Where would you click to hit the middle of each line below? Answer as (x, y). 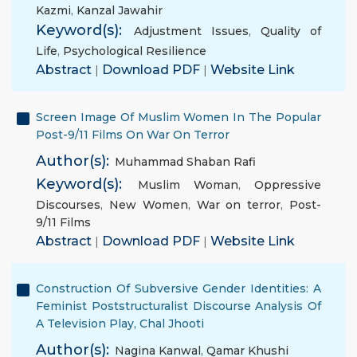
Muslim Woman (188, 185)
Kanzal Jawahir (120, 10)
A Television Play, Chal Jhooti (120, 324)
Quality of (291, 31)
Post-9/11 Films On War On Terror (133, 135)
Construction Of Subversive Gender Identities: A (178, 288)
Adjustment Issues (191, 31)
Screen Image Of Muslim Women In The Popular (178, 117)
